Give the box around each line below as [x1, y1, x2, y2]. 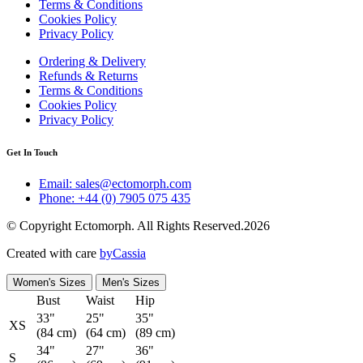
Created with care [6, 246, 100, 261]
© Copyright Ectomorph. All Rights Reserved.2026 [6, 219, 270, 233]
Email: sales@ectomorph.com [39, 177, 191, 191]
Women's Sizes [13, 276, 86, 289]
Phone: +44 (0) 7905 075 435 [39, 191, 190, 206]
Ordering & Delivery [39, 53, 146, 68]
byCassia [100, 246, 146, 261]
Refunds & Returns [39, 68, 138, 83]
